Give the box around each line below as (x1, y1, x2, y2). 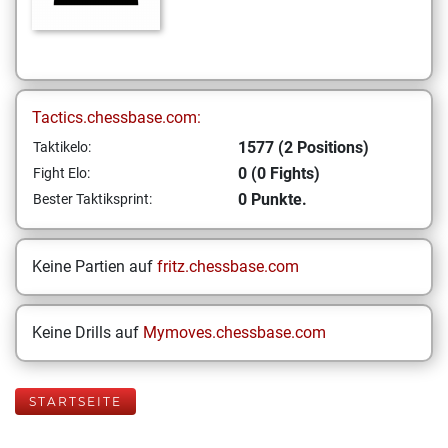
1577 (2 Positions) (238, 138, 369, 157)
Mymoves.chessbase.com (143, 323, 326, 342)
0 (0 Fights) (238, 164, 320, 183)
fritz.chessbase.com (157, 257, 299, 276)
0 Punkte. (238, 190, 307, 209)
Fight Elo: (33, 165, 90, 181)
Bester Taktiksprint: (33, 191, 152, 207)
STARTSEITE (29, 394, 122, 409)
